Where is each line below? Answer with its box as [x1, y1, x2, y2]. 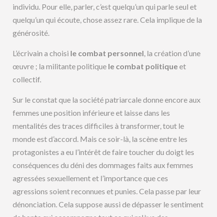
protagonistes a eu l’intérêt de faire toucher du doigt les [13, 147, 195, 157]
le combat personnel [70, 48, 144, 58]
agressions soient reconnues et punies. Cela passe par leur [13, 186, 201, 196]
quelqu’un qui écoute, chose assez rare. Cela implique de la [13, 15, 202, 25]
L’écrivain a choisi [13, 48, 71, 58]
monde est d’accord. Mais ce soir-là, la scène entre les [13, 134, 188, 144]
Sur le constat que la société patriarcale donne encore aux [13, 95, 201, 105]
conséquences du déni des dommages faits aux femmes [13, 160, 194, 170]
